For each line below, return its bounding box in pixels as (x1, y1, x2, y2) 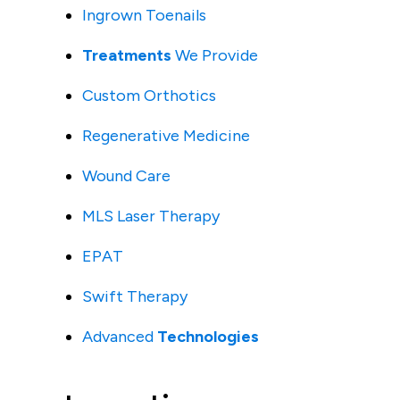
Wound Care (82, 166, 171, 186)
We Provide (171, 46, 258, 65)
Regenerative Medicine (82, 126, 250, 146)
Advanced (82, 327, 157, 346)
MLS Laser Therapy (82, 206, 220, 226)
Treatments (82, 46, 171, 65)
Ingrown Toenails (82, 5, 206, 25)
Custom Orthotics (82, 86, 216, 105)
